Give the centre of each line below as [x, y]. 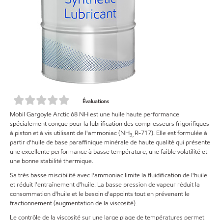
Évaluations [96, 101]
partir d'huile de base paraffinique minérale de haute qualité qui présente [110, 143]
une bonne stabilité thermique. [52, 161]
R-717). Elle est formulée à [171, 133]
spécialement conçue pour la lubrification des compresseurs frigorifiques [110, 124]
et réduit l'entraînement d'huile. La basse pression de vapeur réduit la [105, 185]
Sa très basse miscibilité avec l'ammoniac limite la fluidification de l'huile [109, 176]
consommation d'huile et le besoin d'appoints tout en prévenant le [100, 194]
